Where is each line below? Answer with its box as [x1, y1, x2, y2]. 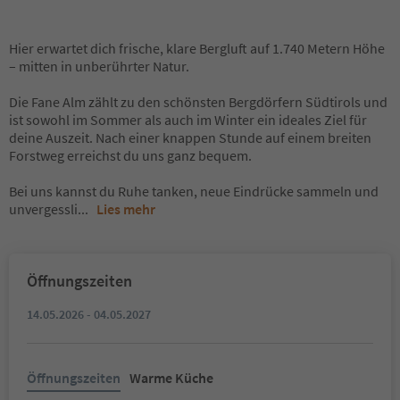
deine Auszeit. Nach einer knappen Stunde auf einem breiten [9, 129, 371, 146]
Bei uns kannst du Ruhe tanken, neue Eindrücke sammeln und [9, 182, 379, 200]
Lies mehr [96, 200, 155, 218]
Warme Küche [129, 369, 213, 387]
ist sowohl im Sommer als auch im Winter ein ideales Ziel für [9, 111, 367, 129]
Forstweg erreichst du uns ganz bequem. [9, 146, 252, 164]
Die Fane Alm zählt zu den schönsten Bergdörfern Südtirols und [9, 93, 387, 111]
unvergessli [9, 200, 78, 218]
